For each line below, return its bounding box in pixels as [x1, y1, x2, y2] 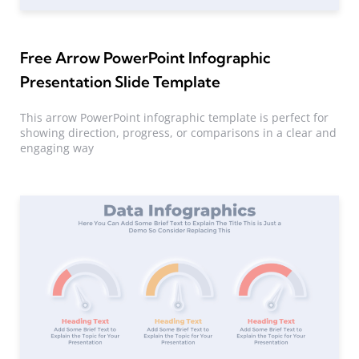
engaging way [20, 139, 94, 155]
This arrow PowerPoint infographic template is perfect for [20, 109, 329, 125]
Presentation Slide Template [20, 72, 221, 92]
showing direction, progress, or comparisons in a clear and [20, 124, 337, 140]
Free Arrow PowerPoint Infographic [20, 48, 272, 68]
